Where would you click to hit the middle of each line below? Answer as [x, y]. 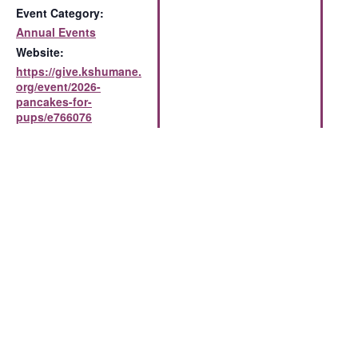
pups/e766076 [54, 116]
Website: [40, 52]
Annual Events [56, 32]
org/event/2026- [58, 86]
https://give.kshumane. [79, 71]
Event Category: [60, 12]
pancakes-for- [54, 101]
